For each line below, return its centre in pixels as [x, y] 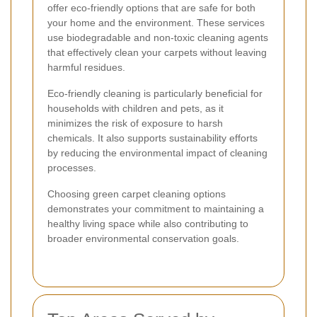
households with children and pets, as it [136, 108]
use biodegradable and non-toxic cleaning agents [158, 37]
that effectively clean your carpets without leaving [157, 52]
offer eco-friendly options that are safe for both [151, 7]
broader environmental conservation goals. [143, 238]
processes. [72, 167]
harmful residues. [86, 67]
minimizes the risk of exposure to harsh [135, 123]
